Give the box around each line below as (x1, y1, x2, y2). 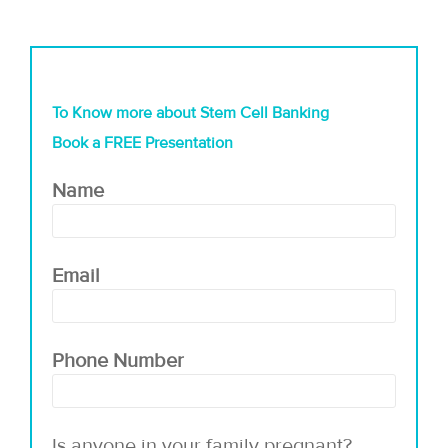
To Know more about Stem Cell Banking (52, 102, 329, 123)
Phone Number (52, 348, 184, 373)
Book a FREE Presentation (52, 132, 233, 153)
